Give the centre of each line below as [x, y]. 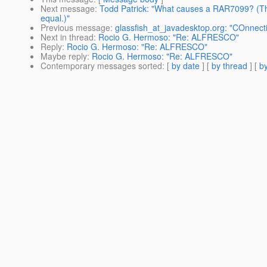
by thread [229, 66]
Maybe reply [64, 56]
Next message [68, 9]
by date [186, 66]
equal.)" [55, 18]
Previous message [75, 28]
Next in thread [67, 37]
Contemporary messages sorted [101, 66]
